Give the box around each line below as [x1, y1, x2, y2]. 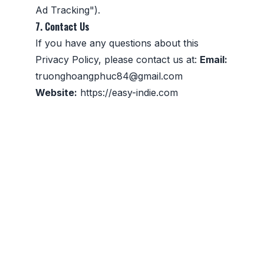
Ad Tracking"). [35, 4, 100, 16]
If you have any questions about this [35, 37, 199, 49]
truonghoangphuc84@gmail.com [35, 70, 183, 82]
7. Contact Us [35, 19, 90, 34]
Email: [200, 53, 227, 65]
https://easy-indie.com [80, 86, 178, 98]
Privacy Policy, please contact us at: [35, 53, 200, 65]
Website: [35, 86, 77, 98]
